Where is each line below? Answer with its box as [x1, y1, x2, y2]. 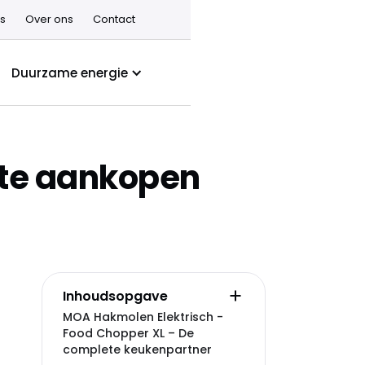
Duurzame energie [11, 64, 128, 81]
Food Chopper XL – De [63, 325, 194, 341]
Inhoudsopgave [63, 286, 168, 306]
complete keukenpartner [63, 341, 212, 358]
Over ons [24, 11, 73, 27]
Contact [92, 11, 135, 27]
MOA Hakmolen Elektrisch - [63, 309, 223, 325]
